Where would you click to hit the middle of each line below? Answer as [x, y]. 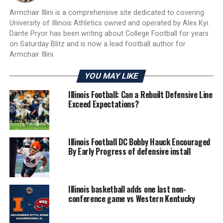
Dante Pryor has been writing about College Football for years [109, 34]
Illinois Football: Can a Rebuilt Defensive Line [140, 95]
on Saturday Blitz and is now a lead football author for [97, 44]
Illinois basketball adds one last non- [127, 189]
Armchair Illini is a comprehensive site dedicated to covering [107, 13]
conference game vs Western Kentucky [131, 199]
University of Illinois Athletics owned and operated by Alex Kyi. [109, 23]
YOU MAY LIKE [112, 76]
